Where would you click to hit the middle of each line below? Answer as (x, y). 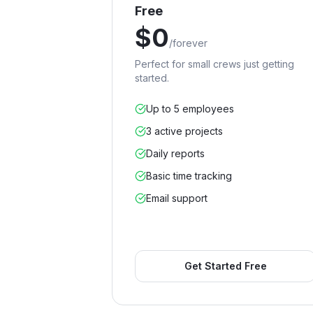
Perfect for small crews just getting (214, 64)
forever (190, 43)
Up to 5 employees (190, 109)
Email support (177, 198)
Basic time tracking (189, 176)
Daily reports (175, 153)
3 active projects (184, 131)
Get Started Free (225, 266)
